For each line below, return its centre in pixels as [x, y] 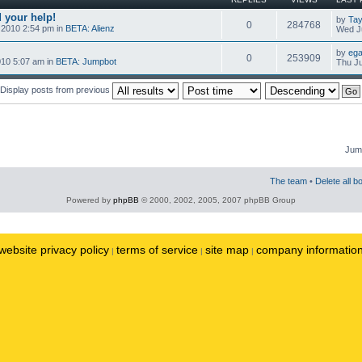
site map [227, 250]
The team [288, 181]
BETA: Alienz [90, 28]
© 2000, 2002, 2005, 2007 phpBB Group [217, 200]
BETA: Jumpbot [86, 61]
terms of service [157, 250]
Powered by [90, 200]
